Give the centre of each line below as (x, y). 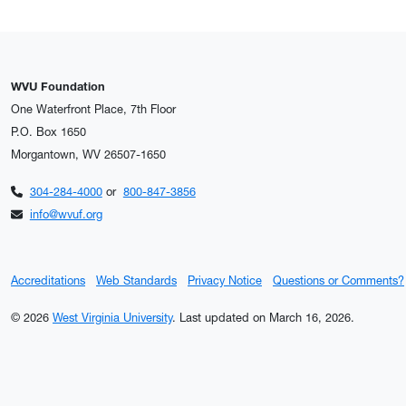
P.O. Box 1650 (50, 132)
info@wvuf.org (66, 214)
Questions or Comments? (338, 280)
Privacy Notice (225, 280)
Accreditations (48, 280)
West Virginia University (112, 318)
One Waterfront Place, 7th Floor (93, 109)
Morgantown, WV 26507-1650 (88, 155)
